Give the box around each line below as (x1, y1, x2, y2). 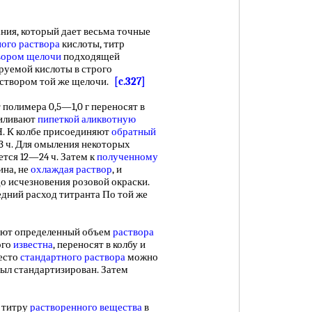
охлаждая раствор (31, 163, 112, 175)
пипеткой (38, 113, 79, 125)
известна (13, 238, 53, 251)
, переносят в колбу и (53, 238, 146, 251)
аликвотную (81, 113, 136, 125)
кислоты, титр (60, 38, 125, 50)
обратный (111, 125, 156, 138)
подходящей (61, 50, 120, 63)
